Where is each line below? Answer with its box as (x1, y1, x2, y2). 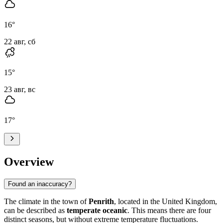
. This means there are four (127, 206, 211, 215)
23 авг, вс (4, 85, 35, 94)
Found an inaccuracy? (8, 180, 72, 188)
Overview (4, 155, 54, 168)
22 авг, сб (4, 37, 35, 46)
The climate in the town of (4, 197, 89, 206)
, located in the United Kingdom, (114, 197, 217, 206)
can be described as (4, 206, 67, 215)
